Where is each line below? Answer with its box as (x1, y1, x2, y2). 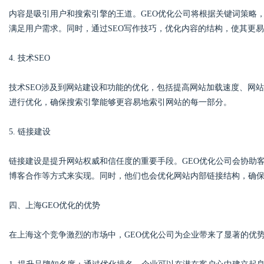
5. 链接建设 (9, 127, 51, 136)
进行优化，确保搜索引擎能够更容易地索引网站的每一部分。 (9, 98, 232, 107)
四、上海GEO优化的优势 (9, 201, 100, 210)
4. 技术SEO (9, 54, 50, 62)
